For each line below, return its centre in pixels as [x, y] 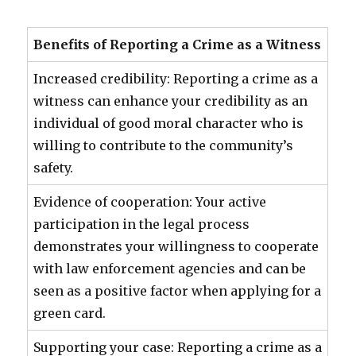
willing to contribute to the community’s [164, 145]
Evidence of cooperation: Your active [150, 202]
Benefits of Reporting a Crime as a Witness [178, 44]
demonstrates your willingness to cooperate [176, 246]
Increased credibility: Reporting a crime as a [176, 79]
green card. [70, 313]
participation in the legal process [142, 224]
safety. [54, 168]
